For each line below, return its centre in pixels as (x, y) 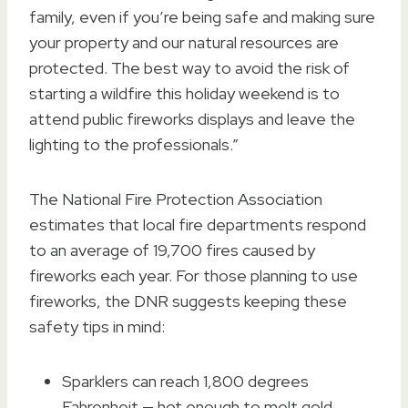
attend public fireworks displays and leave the (192, 118)
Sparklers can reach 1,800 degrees (185, 381)
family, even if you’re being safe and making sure (202, 16)
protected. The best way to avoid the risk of (189, 67)
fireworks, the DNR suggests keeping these (188, 301)
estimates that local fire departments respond (198, 224)
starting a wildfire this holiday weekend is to (184, 93)
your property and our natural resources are (184, 42)
